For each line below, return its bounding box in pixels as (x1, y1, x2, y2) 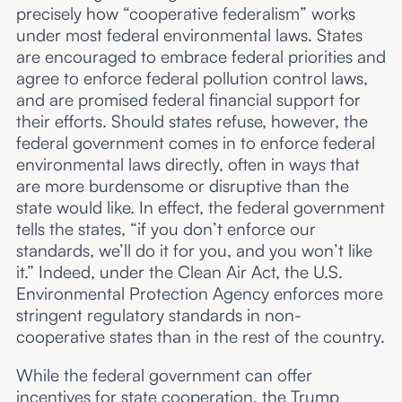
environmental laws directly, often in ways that (15, 153, 360, 175)
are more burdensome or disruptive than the (15, 174, 349, 197)
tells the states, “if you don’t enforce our (15, 217, 316, 240)
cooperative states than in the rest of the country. (15, 325, 385, 347)
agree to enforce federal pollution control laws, (15, 66, 368, 89)
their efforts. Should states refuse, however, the (15, 109, 368, 132)
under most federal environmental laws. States (15, 23, 363, 46)
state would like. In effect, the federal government (15, 196, 385, 218)
